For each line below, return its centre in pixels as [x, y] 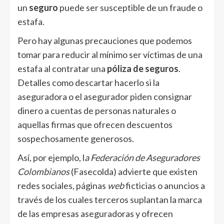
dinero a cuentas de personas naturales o [97, 110]
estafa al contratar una [62, 68]
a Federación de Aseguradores [142, 157]
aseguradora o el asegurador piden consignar [105, 96]
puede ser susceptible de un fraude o [130, 7]
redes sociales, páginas [62, 185]
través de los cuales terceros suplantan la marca [110, 199]
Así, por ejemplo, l [51, 157]
